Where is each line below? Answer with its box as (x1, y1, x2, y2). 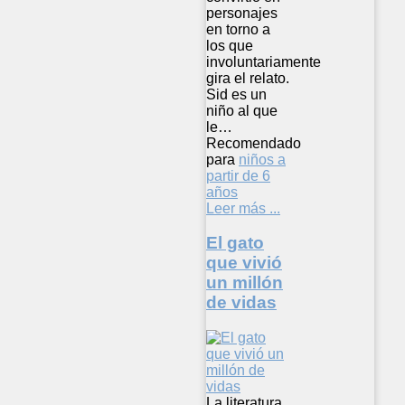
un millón (206, 273, 283, 293)
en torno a (206, 21, 270, 37)
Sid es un (206, 86, 267, 102)
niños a (239, 151, 286, 167)
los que (206, 37, 253, 53)
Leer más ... (206, 200, 280, 216)
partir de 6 (206, 167, 270, 184)
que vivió (206, 253, 282, 273)
